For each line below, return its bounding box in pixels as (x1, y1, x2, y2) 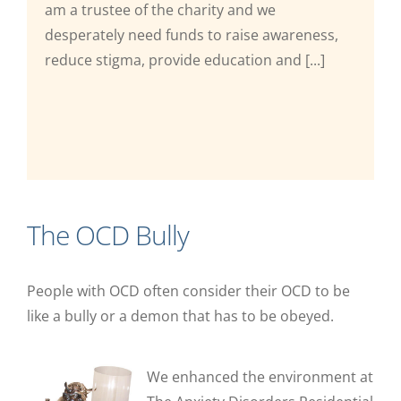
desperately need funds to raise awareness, (45, 24, 338, 45)
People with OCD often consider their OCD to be (26, 280, 350, 301)
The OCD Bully (26, 216, 189, 253)
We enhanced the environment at (147, 366, 374, 387)
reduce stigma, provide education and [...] (45, 49, 325, 70)
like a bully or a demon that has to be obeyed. (26, 305, 334, 326)
